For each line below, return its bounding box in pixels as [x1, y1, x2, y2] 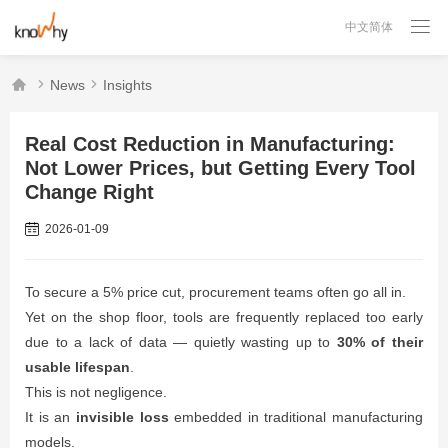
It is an [25, 409, 76, 425]
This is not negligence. [25, 384, 167, 400]
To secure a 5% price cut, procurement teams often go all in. [25, 284, 406, 300]
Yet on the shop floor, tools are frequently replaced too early [25, 309, 423, 325]
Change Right [25, 181, 154, 203]
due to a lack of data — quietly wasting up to [25, 334, 337, 350]
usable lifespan [25, 359, 130, 375]
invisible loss [75, 409, 169, 425]
